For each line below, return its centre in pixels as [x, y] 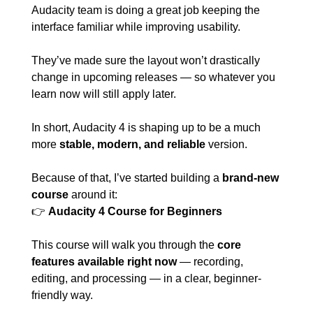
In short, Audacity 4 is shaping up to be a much [146, 128]
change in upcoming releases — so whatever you [153, 77]
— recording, [210, 262]
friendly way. [62, 295]
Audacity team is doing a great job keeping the [146, 10]
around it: [93, 195]
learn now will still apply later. [104, 94]
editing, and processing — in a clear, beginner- [146, 278]
